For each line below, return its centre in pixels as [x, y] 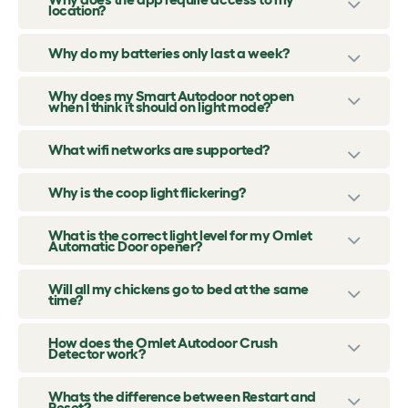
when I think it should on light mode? [159, 107]
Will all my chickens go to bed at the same [178, 289]
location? [77, 10]
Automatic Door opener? [125, 246]
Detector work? [97, 354]
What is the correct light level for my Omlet [180, 235]
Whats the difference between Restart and [182, 397]
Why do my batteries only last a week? [169, 53]
